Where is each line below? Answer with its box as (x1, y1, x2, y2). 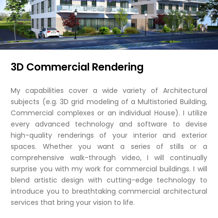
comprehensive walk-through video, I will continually (11, 152, 207, 163)
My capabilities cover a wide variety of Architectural (11, 85, 207, 95)
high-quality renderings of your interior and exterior (11, 130, 207, 140)
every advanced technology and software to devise (11, 119, 207, 129)
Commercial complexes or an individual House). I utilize (11, 108, 207, 118)
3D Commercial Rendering (11, 60, 144, 74)
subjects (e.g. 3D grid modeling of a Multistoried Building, (11, 96, 207, 107)
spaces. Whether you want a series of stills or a (11, 141, 207, 151)
